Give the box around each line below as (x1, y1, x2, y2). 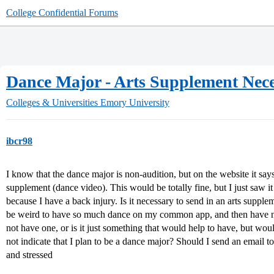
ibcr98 (6, 136, 32, 146)
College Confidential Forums (6, 7, 118, 18)
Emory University (100, 97, 169, 108)
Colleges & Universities (6, 97, 98, 108)
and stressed (6, 250, 53, 260)
